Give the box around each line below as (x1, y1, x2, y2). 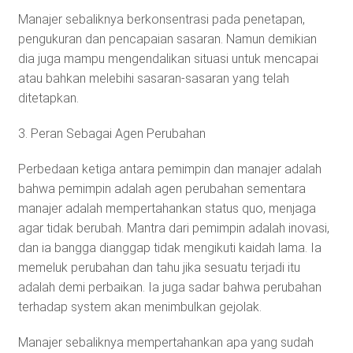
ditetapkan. (17, 90, 79, 106)
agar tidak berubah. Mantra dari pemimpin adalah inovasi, (17, 220, 329, 236)
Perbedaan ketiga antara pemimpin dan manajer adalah (17, 161, 321, 176)
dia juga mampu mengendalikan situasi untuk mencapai (17, 50, 318, 66)
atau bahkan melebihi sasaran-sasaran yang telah (17, 70, 289, 86)
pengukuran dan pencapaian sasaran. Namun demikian (17, 31, 317, 46)
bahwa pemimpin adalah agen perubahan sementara (17, 180, 306, 196)
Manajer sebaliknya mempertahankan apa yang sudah (17, 334, 314, 350)
